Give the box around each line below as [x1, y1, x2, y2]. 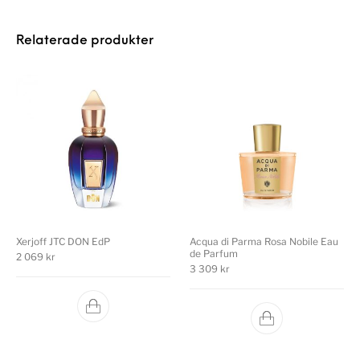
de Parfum [190, 247, 238, 260]
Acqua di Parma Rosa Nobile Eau [190, 235, 338, 247]
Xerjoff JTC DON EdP [16, 235, 111, 247]
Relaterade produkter [16, 34, 154, 47]
